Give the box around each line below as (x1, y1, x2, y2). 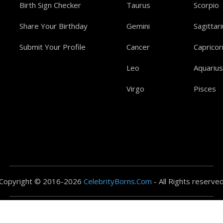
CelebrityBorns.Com (84, 176, 152, 186)
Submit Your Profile (19, 42, 86, 52)
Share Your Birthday (19, 21, 88, 31)
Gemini (126, 21, 150, 31)
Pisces (194, 84, 216, 94)
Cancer (126, 42, 150, 52)
